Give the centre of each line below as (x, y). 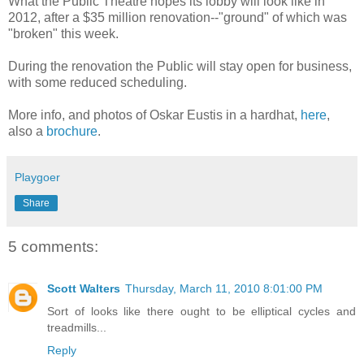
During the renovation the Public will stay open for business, (180, 66)
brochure (72, 131)
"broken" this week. (63, 33)
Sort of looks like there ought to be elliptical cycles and (201, 312)
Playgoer (37, 177)
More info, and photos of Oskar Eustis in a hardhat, (154, 115)
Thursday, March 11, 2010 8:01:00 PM (224, 289)
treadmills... (77, 328)
